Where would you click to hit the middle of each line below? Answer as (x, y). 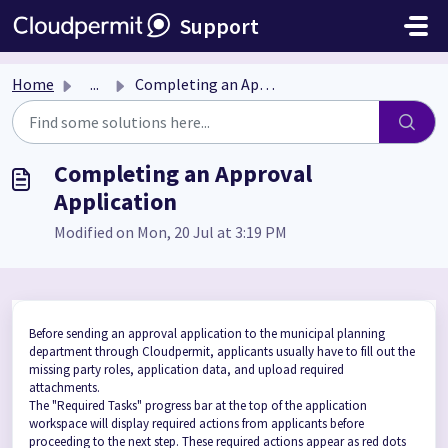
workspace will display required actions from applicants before (196, 423)
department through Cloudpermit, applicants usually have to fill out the (222, 351)
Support (219, 26)
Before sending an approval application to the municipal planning (207, 333)
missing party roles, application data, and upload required (186, 369)
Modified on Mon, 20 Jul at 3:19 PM (170, 232)
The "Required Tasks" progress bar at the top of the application (198, 405)
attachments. (66, 387)
